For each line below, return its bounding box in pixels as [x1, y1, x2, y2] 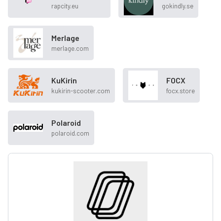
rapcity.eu [51, 2, 78, 10]
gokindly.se [162, 2, 193, 10]
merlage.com [51, 44, 89, 53]
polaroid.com [51, 129, 89, 138]
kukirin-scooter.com [51, 87, 110, 95]
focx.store [166, 87, 195, 95]
